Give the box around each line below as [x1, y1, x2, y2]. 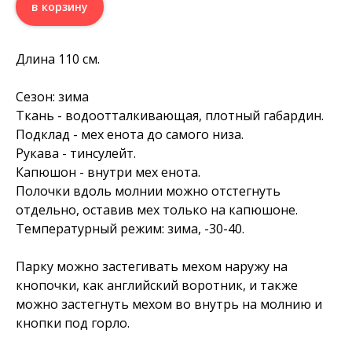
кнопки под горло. [16, 314, 130, 332]
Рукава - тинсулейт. [16, 145, 136, 163]
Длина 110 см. [16, 50, 100, 68]
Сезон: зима [16, 88, 89, 106]
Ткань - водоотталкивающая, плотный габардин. [16, 107, 324, 125]
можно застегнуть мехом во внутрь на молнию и [16, 295, 322, 313]
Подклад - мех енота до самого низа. [16, 126, 244, 144]
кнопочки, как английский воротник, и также [16, 277, 298, 295]
